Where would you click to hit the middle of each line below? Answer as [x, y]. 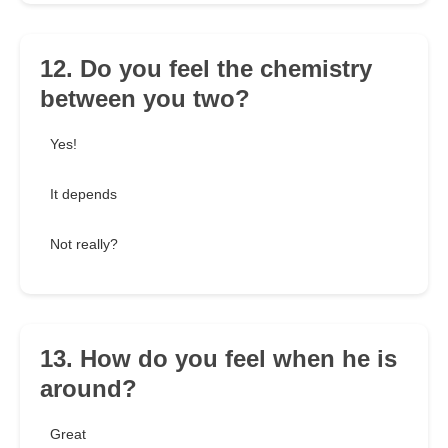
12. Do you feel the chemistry [206, 69]
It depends [83, 194]
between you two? [145, 99]
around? [88, 389]
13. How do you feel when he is [218, 359]
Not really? [84, 244]
